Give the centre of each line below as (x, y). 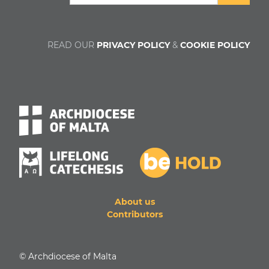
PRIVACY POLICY (133, 45)
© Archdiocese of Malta (68, 257)
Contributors (134, 215)
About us (134, 202)
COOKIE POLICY (215, 45)
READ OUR (72, 45)
